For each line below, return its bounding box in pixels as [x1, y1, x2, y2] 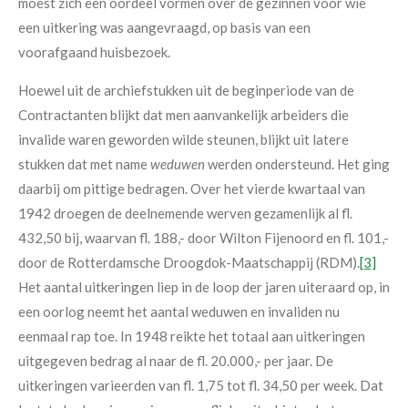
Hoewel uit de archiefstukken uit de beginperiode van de [18, 82, 354, 99]
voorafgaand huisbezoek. [18, 44, 170, 61]
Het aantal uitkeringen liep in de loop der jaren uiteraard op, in [18, 279, 390, 296]
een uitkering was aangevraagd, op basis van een [18, 19, 311, 36]
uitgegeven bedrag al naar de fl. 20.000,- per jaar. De [18, 352, 333, 370]
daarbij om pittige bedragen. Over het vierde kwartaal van [18, 180, 365, 198]
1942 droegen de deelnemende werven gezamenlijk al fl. [18, 205, 352, 222]
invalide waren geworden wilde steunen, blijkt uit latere [18, 131, 349, 148]
